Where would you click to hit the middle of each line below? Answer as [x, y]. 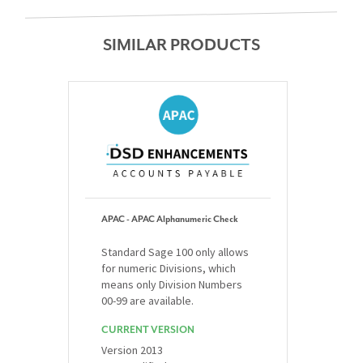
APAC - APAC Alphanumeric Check [170, 219]
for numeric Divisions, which [169, 268]
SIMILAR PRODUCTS [181, 45]
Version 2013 [132, 350]
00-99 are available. [148, 300]
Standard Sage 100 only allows [175, 252]
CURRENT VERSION [148, 329]
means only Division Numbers [172, 284]
